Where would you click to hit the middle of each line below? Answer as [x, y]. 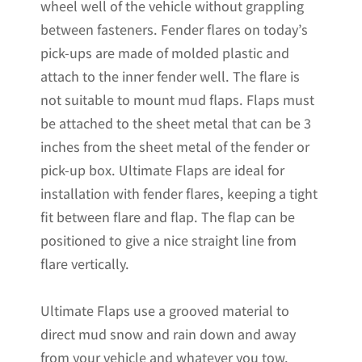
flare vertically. [85, 263]
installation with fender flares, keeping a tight [179, 193]
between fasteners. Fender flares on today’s [174, 29]
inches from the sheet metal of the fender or [175, 146]
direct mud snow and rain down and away [168, 334]
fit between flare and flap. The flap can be [168, 217]
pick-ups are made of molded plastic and [165, 53]
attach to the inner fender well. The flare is [170, 76]
